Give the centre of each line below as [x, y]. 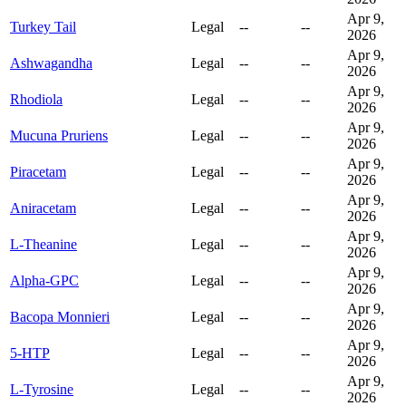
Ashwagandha [51, 63]
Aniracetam [43, 208]
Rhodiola [36, 100]
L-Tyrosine [42, 390]
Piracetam [38, 172]
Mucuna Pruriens [59, 136]
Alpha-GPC [44, 281]
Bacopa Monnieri [60, 317]
